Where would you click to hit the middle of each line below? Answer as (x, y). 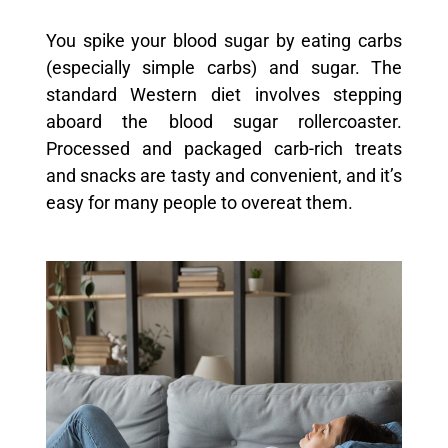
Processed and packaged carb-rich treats (224, 149)
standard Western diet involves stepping (224, 95)
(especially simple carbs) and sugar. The (224, 68)
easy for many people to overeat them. (199, 203)
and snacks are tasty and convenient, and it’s (224, 176)
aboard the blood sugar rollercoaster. (224, 122)
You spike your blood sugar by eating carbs (224, 41)
